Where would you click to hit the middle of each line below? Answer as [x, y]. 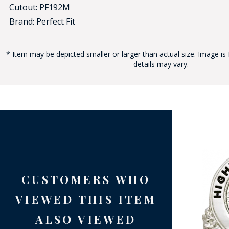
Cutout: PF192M [40, 7]
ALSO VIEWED [86, 219]
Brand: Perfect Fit [42, 21]
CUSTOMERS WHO [86, 179]
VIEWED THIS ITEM [86, 199]
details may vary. [161, 64]
